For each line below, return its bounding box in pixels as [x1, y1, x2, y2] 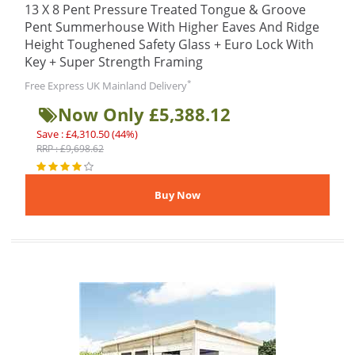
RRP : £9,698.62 [36, 142, 104, 155]
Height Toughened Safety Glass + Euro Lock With [25, 36, 314, 53]
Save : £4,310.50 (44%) [36, 127, 138, 141]
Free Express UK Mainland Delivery [25, 78, 187, 93]
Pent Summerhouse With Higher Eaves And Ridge [25, 18, 319, 36]
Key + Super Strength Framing [25, 53, 203, 71]
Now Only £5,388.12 [58, 102, 231, 126]
